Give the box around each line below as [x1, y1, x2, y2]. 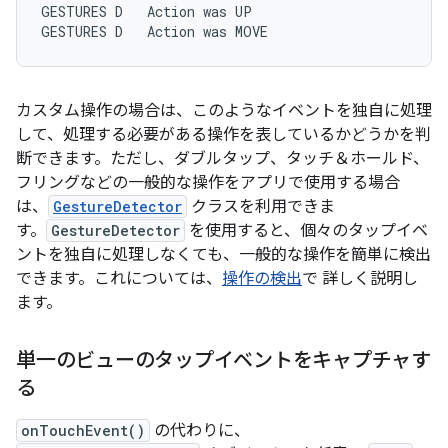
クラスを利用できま [187, 197, 335, 217]
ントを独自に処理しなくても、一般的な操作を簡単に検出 [16, 245, 431, 265]
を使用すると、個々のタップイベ [185, 221, 428, 241]
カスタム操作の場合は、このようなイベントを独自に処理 [16, 101, 432, 121]
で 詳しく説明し [302, 269, 418, 289]
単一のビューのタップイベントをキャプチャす [16, 348, 431, 373]
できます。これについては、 [16, 269, 222, 289]
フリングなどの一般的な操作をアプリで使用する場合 [16, 173, 400, 193]
